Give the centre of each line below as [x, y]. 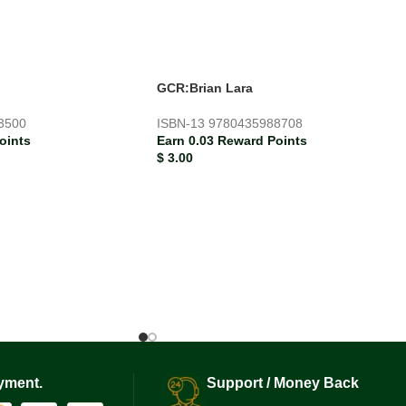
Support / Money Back [283, 383]
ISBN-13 [183, 123]
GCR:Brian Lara [205, 87]
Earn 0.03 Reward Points [232, 140]
